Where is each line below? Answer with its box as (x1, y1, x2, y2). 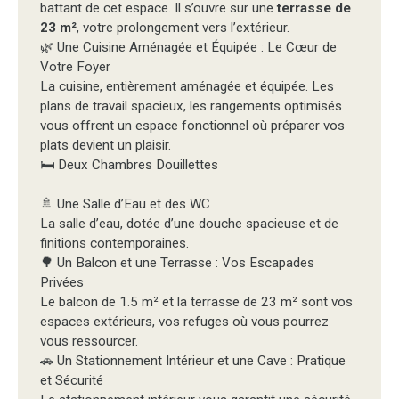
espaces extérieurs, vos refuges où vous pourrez (40, 313, 329, 330)
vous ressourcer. (40, 333, 142, 350)
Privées (40, 274, 84, 291)
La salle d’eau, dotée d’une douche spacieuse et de (40, 216, 338, 232)
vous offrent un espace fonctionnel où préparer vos (40, 118, 345, 134)
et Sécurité (40, 372, 103, 389)
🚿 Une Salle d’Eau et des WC (40, 196, 214, 213)
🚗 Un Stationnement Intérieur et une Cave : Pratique (40, 353, 346, 370)
